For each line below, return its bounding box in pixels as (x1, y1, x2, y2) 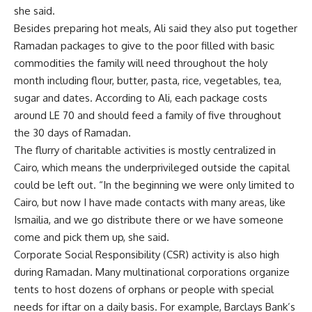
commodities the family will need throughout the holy (14, 56, 267, 70)
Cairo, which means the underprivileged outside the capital (14, 161, 290, 174)
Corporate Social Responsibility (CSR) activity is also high (14, 248, 279, 261)
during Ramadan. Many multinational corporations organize (14, 265, 290, 279)
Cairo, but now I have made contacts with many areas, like (14, 196, 286, 209)
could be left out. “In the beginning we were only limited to (14, 178, 295, 192)
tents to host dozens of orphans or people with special (14, 283, 274, 296)
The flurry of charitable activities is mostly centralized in (14, 143, 276, 157)
